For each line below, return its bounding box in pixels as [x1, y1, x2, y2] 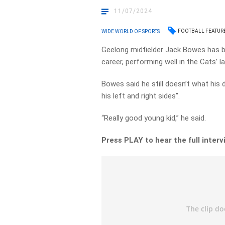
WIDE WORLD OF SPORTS [101, 28, 160, 34]
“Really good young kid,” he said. [101, 114, 206, 123]
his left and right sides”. [101, 91, 180, 100]
